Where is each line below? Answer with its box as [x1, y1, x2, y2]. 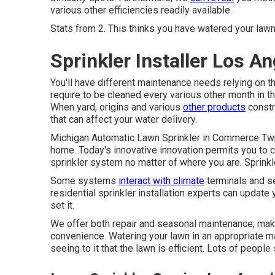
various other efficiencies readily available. [50, 4, 232, 16]
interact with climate [118, 175, 204, 187]
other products [183, 101, 246, 113]
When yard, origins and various [50, 101, 183, 113]
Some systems [50, 175, 118, 187]
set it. [50, 199, 74, 211]
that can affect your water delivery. [50, 114, 197, 125]
